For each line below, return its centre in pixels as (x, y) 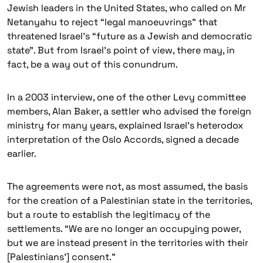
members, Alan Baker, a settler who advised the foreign (129, 111)
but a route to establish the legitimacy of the (109, 215)
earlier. (22, 154)
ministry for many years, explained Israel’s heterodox (125, 125)
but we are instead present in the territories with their (128, 243)
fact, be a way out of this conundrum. (92, 64)
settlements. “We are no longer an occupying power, (124, 229)
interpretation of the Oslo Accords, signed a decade (123, 139)
